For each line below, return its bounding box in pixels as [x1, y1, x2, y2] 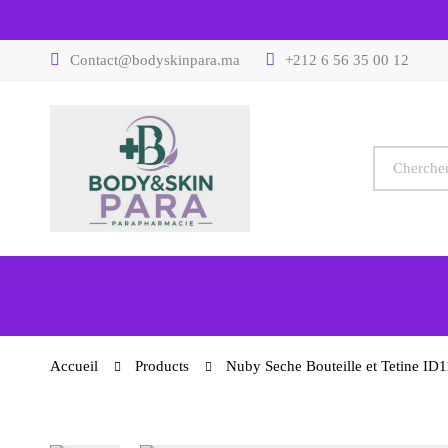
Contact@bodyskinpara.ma [70, 52, 240, 68]
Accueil [50, 357, 98, 374]
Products [135, 357, 189, 374]
